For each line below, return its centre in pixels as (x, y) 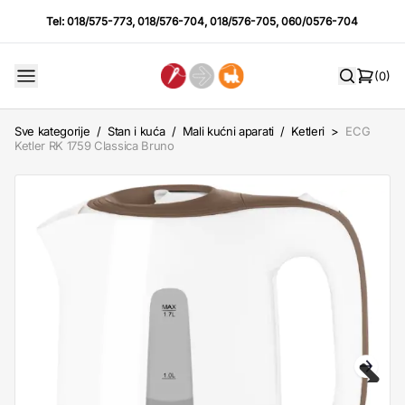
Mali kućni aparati (228, 131)
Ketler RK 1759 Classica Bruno (94, 146)
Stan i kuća (136, 131)
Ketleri (308, 131)
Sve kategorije (52, 131)
